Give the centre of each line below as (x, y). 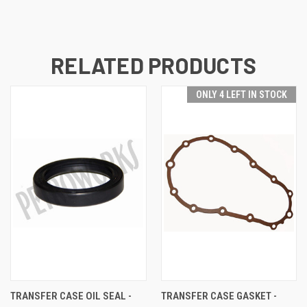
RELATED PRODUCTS (153, 65)
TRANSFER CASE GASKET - (219, 296)
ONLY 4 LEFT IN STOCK (242, 94)
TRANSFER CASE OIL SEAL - (71, 296)
